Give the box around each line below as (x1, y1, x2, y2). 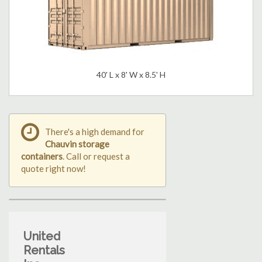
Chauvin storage (45, 139, 109, 150)
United (23, 229, 60, 244)
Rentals (23, 243, 65, 258)
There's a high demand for (45, 126, 144, 137)
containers (21, 151, 63, 162)
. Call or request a (63, 151, 130, 162)
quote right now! (21, 163, 86, 174)
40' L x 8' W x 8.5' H (96, 70, 166, 80)
